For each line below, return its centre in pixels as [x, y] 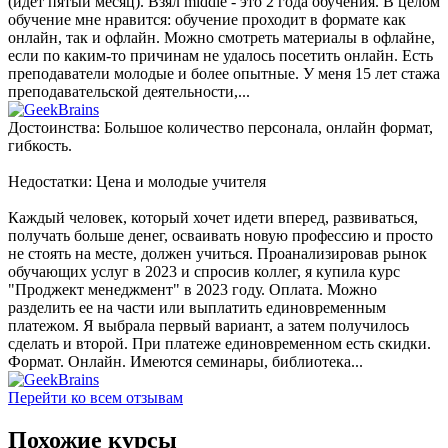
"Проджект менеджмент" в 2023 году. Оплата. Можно [192, 289]
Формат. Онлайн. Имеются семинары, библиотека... [185, 361]
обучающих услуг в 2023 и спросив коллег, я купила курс [204, 271]
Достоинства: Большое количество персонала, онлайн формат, [220, 127]
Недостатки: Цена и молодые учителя [137, 181]
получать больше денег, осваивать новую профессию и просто [220, 235]
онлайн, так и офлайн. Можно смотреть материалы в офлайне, [221, 37]
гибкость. [40, 145]
